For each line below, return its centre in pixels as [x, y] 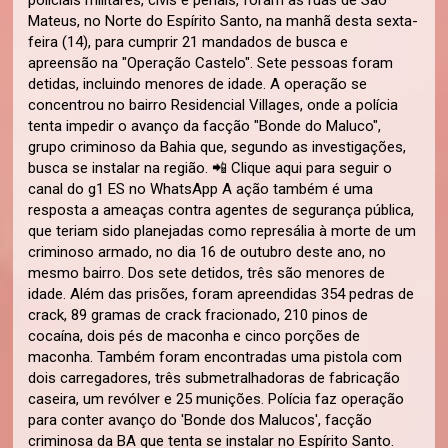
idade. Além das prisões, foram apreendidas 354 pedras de [221, 294]
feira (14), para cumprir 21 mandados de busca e [188, 42]
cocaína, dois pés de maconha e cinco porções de [194, 336]
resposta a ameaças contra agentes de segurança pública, [221, 210]
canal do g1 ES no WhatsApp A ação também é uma [201, 189]
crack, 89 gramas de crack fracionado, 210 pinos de [198, 315]
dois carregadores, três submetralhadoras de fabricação [214, 378]
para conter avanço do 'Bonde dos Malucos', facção [200, 420]
